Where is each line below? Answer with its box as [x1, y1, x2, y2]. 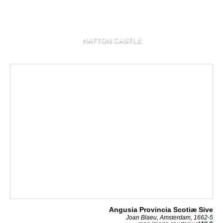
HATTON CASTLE [82, 36, 141, 44]
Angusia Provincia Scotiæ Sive [109, 206, 213, 214]
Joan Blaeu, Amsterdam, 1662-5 [126, 214, 213, 221]
